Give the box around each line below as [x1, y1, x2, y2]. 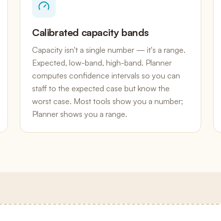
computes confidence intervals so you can [32, 71, 180, 80]
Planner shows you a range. [32, 109, 127, 119]
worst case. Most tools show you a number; [32, 96, 183, 106]
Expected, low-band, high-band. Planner [32, 58, 172, 68]
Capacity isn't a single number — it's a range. [32, 45, 185, 55]
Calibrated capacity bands [32, 26, 149, 38]
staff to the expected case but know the [32, 83, 170, 93]
